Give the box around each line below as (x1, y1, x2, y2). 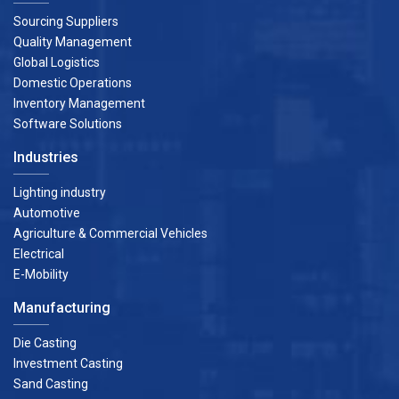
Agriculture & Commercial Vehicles (13, 226, 208, 240)
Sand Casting (13, 377, 88, 391)
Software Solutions (13, 117, 122, 131)
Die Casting (13, 336, 77, 350)
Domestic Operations (13, 76, 132, 90)
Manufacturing (13, 299, 110, 316)
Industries (13, 149, 78, 166)
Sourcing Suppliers (13, 14, 118, 28)
